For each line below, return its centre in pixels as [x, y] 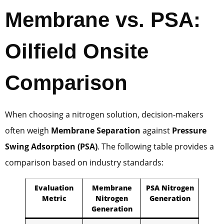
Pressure [189, 130]
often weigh [28, 130]
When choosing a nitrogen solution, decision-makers [104, 114]
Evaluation [54, 187]
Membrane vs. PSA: [103, 19]
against [156, 130]
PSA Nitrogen [170, 187]
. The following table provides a [156, 146]
